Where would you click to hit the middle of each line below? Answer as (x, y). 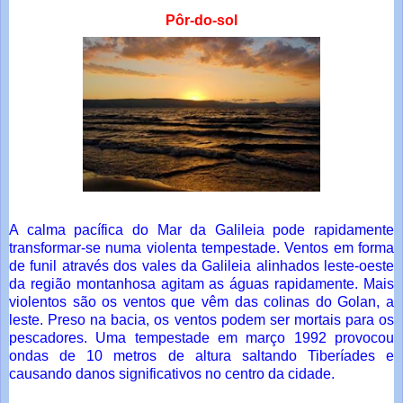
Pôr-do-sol (201, 21)
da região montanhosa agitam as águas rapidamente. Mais (201, 284)
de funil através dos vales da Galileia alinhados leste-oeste (201, 266)
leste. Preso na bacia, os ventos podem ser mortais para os (201, 320)
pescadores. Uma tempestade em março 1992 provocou (201, 338)
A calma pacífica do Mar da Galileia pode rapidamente (201, 230)
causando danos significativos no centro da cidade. (172, 374)
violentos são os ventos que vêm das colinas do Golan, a (201, 302)
